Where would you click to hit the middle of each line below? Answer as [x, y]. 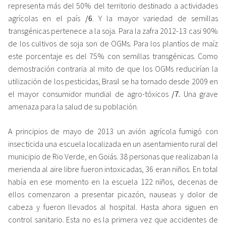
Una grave [201, 94]
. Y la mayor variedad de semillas [155, 18]
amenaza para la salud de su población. [73, 106]
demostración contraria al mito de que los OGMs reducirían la [113, 68]
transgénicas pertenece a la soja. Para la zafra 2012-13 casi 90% [113, 31]
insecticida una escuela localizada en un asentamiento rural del [113, 144]
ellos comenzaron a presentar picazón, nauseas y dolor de [113, 194]
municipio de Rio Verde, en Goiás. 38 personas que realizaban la [113, 156]
